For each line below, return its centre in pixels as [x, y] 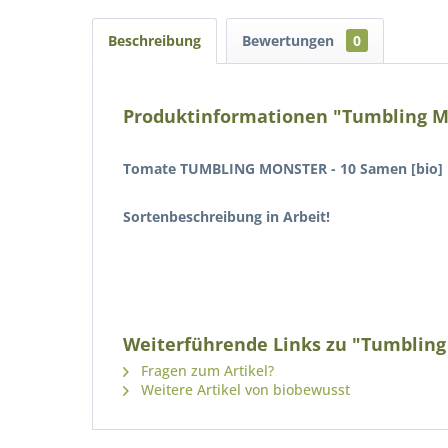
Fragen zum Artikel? [205, 370]
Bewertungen [290, 40]
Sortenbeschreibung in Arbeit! [226, 216]
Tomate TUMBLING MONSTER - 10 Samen [265, 168]
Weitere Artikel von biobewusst [243, 389]
